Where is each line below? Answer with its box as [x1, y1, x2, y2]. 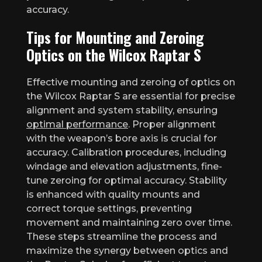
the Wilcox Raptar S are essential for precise [26, 90, 235, 102]
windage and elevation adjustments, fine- [26, 160, 222, 172]
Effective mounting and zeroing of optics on [26, 76, 235, 88]
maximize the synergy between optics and [26, 244, 228, 256]
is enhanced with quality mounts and [26, 188, 200, 200]
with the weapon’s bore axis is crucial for [26, 132, 217, 144]
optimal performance [26, 118, 128, 130]
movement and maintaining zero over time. [26, 216, 232, 228]
